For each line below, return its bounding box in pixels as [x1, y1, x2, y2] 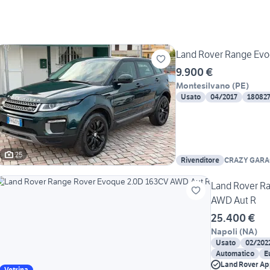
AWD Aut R [211, 194, 256, 207]
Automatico [216, 249, 254, 259]
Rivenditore [181, 155, 219, 165]
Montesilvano [176, 80, 230, 92]
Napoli [211, 226, 237, 237]
